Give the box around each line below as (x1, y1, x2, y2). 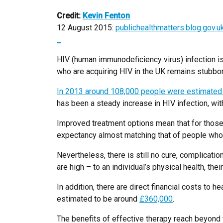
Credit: (57, 11, 83, 21)
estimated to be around (57, 194, 139, 204)
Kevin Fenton (83, 11, 130, 21)
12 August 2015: (57, 23, 115, 33)
